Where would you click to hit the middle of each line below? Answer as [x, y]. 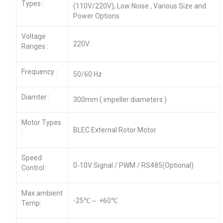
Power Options [96, 16]
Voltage [33, 36]
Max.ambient [42, 193]
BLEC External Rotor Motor [115, 130]
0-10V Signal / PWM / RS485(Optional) [133, 165]
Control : [34, 167]
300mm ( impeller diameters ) [120, 99]
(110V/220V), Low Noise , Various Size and [139, 6]
